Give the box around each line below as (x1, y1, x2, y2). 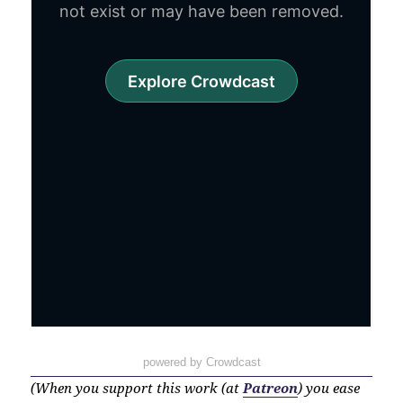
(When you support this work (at (31, 379, 244, 398)
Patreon (243, 379, 299, 398)
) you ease (298, 379, 361, 398)
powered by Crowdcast (142, 355, 261, 370)
